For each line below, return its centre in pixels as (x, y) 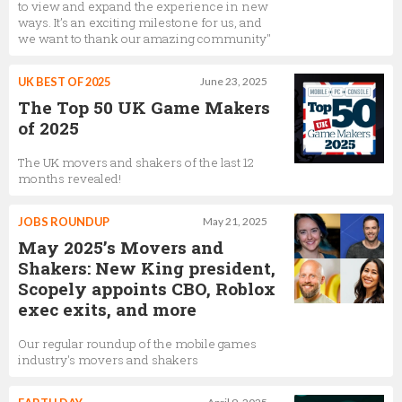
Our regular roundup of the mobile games (137, 343)
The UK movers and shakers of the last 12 (136, 162)
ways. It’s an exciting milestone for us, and (140, 22)
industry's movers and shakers (108, 359)
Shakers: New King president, (147, 267)
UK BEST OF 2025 (64, 81)
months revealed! (70, 178)
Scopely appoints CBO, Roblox (147, 288)
